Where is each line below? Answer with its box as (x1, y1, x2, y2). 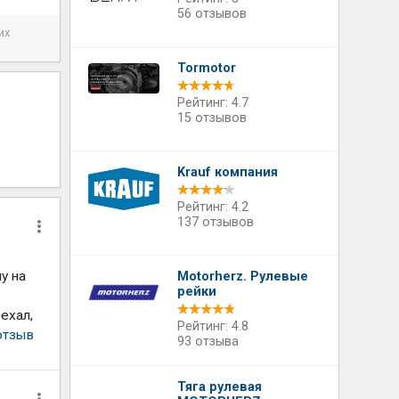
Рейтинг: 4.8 (177, 319, 249, 334)
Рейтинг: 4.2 (177, 199, 249, 215)
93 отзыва (177, 334, 240, 349)
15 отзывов (177, 110, 248, 126)
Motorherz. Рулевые (177, 269, 309, 284)
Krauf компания (177, 165, 279, 180)
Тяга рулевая (177, 379, 263, 395)
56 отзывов (177, 6, 248, 21)
